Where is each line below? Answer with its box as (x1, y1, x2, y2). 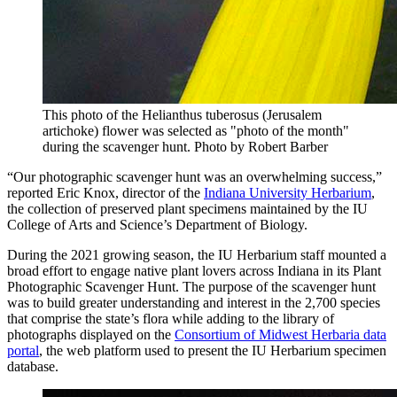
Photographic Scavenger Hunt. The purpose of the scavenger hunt (7, 279, 376, 295)
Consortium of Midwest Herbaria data (175, 327, 386, 343)
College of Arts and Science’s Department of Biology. (7, 217, 307, 233)
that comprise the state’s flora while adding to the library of (7, 311, 334, 327)
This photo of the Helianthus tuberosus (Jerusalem (43, 107, 322, 123)
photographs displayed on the (7, 327, 175, 343)
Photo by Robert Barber (194, 139, 328, 155)
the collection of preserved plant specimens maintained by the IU (7, 201, 368, 217)
